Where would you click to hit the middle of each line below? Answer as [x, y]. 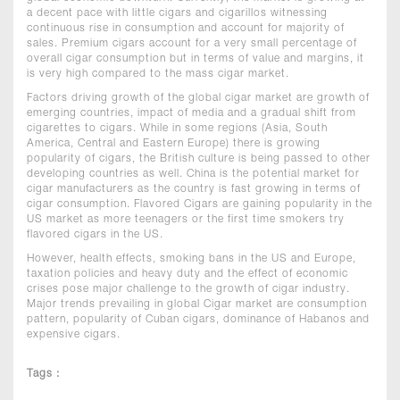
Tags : [43, 374]
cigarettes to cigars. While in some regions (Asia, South [177, 129]
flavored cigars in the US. [95, 235]
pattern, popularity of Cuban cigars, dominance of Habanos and [198, 320]
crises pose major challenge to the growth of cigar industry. [188, 289]
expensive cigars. [74, 335]
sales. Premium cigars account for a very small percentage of [192, 44]
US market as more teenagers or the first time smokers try [186, 220]
